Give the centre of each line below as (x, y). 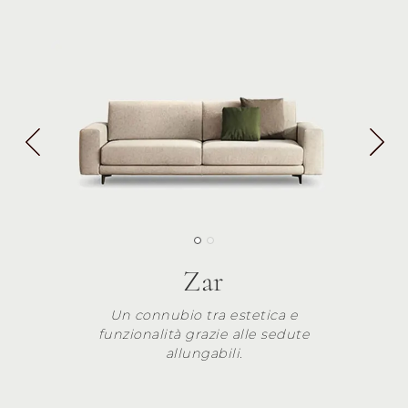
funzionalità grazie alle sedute (204, 334)
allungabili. (204, 353)
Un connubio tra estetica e (204, 315)
